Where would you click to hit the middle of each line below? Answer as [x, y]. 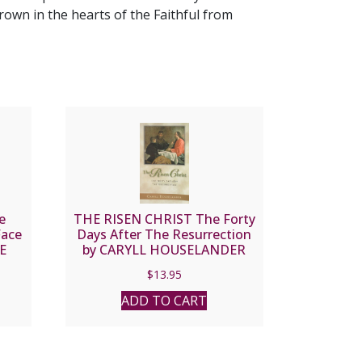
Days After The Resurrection [164, 235]
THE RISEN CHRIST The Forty [164, 219]
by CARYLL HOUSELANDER [164, 250]
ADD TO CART [164, 301]
